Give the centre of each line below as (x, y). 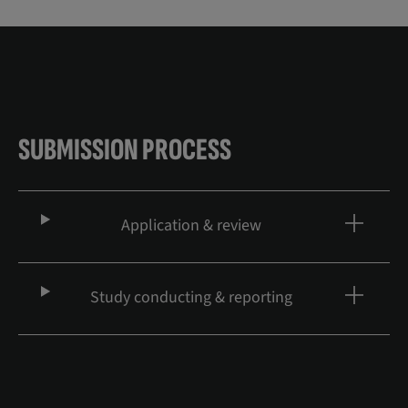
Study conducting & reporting (191, 297)
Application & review (191, 225)
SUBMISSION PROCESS (125, 150)
